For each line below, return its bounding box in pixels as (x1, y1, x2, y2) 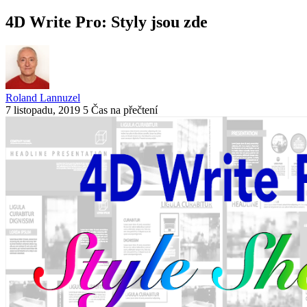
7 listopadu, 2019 (5, 103, 80, 116)
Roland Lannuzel (5, 91, 80, 103)
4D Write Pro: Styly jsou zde (5, 12, 208, 31)
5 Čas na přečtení (83, 103, 158, 116)
